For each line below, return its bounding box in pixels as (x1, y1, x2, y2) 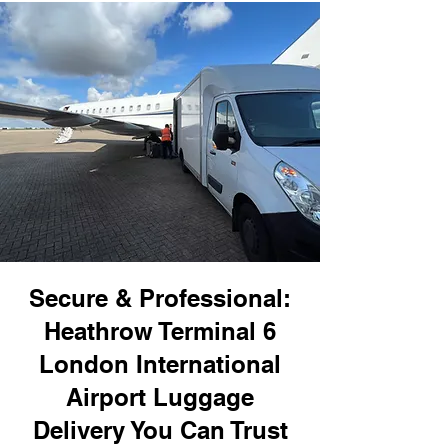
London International (39, 350, 281, 378)
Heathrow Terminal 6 (44, 317, 276, 345)
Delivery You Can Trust (32, 416, 288, 444)
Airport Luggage (66, 383, 254, 411)
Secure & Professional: (29, 284, 291, 312)
